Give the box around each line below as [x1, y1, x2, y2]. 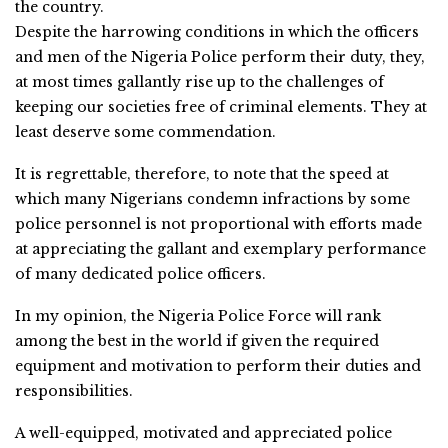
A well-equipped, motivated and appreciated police [15, 423, 392, 442]
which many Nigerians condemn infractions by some [15, 189, 410, 208]
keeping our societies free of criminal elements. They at [15, 97, 427, 116]
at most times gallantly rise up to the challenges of [15, 72, 384, 91]
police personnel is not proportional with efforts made [15, 214, 422, 233]
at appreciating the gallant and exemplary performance [15, 239, 426, 258]
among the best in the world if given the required [15, 331, 379, 350]
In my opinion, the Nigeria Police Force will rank [15, 306, 381, 325]
